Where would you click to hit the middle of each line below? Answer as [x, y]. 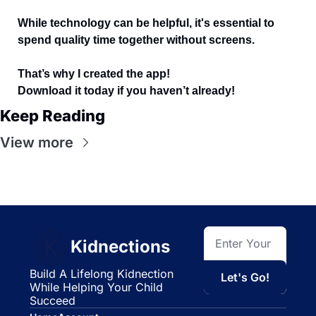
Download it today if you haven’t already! [128, 91]
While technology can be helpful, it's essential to [146, 23]
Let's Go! [245, 278]
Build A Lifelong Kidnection [102, 274]
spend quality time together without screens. [138, 40]
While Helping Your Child [96, 287]
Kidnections [120, 247]
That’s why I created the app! [97, 74]
